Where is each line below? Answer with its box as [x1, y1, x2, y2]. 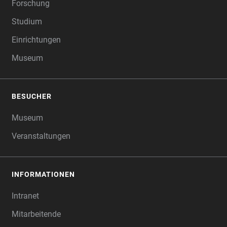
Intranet [12, 191, 39, 201]
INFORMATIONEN [12, 170, 75, 178]
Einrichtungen [12, 35, 61, 45]
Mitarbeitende [12, 209, 61, 219]
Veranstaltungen [12, 131, 70, 141]
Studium [12, 17, 42, 26]
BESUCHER [12, 92, 52, 100]
